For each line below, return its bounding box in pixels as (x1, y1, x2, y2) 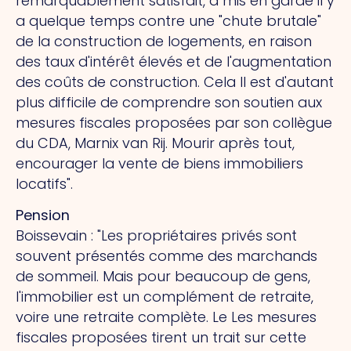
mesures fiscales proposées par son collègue (16, 112, 332, 132)
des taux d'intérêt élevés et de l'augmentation (16, 51, 331, 71)
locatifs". (16, 173, 73, 194)
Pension (16, 205, 70, 226)
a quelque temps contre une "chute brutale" (16, 10, 321, 31)
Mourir (172, 132, 219, 153)
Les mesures (231, 307, 317, 327)
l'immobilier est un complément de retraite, (16, 287, 313, 307)
